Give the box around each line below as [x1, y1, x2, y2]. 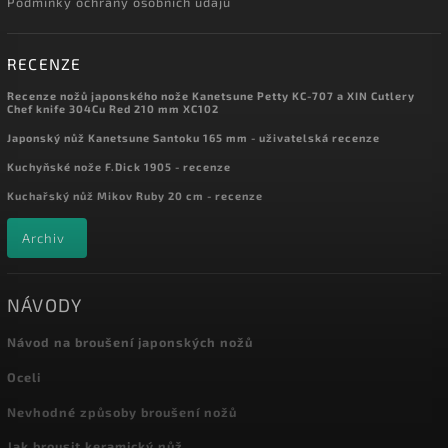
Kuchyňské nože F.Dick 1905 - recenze [7, 159, 231, 173]
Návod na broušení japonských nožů [7, 334, 253, 351]
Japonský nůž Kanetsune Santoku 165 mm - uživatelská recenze [7, 130, 380, 144]
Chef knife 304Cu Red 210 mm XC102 [7, 101, 219, 115]
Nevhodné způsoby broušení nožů [7, 403, 237, 420]
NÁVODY [7, 293, 83, 316]
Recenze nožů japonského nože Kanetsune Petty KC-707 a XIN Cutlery [7, 88, 415, 102]
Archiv [22, 229, 65, 246]
